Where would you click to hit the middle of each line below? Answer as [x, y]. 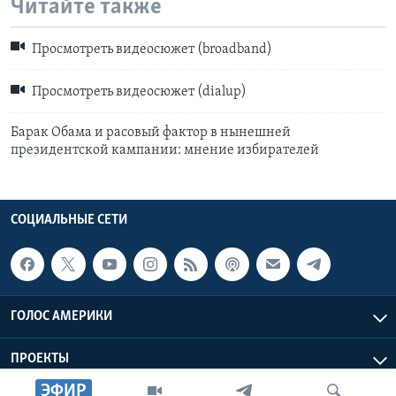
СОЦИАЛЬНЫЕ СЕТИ [69, 220]
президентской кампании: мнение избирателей [165, 150]
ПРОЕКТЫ [40, 359]
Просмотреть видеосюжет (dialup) [138, 92]
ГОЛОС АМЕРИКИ [61, 317]
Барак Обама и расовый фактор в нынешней [151, 132]
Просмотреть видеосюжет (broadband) [151, 50]
